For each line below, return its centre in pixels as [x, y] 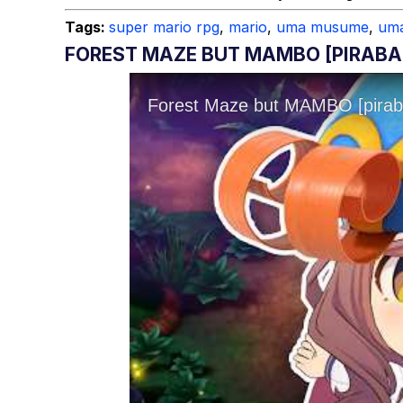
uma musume [322, 27]
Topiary [269, 23]
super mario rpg [164, 27]
